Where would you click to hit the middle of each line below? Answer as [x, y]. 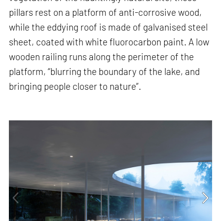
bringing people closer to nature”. [75, 86]
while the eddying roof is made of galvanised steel [109, 27]
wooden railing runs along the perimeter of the [102, 56]
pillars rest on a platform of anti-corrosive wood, [106, 12]
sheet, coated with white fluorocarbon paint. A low [109, 41]
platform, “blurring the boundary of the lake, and [105, 71]
